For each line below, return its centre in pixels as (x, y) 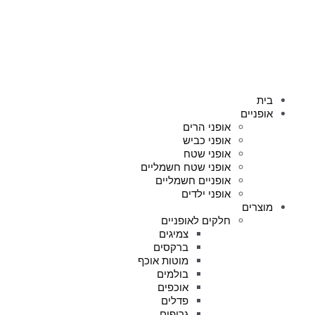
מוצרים (257, 207)
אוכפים (173, 287)
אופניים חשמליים (193, 180)
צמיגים (174, 234)
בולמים (173, 274)
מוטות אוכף (163, 261)
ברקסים (171, 247)
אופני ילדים (206, 194)
